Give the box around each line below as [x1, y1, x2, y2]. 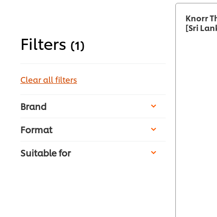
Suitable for [20, 146, 73, 159]
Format [20, 123, 54, 136]
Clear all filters [20, 74, 77, 85]
